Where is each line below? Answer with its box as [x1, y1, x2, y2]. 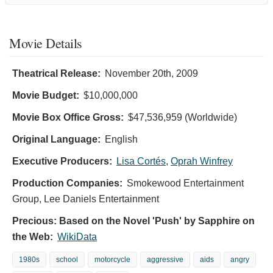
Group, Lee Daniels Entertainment [12, 193, 159, 204]
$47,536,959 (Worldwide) [128, 112, 237, 122]
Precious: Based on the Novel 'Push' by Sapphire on [12, 215, 255, 226]
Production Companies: [12, 177, 122, 188]
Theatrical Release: [12, 68, 101, 79]
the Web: [12, 231, 53, 242]
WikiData [57, 231, 97, 242]
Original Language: [12, 133, 101, 144]
